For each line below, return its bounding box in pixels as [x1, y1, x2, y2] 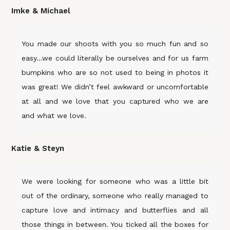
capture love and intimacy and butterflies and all [22, 206, 208, 214]
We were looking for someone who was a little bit [22, 177, 208, 185]
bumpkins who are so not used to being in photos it [22, 68, 208, 76]
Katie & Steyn [11, 144, 65, 153]
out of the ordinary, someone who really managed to [22, 191, 208, 200]
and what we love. [22, 111, 86, 120]
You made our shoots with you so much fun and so [22, 40, 208, 48]
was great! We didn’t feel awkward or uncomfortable [22, 83, 208, 91]
